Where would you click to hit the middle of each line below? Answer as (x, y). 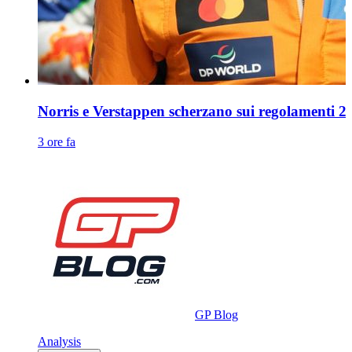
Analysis (59, 341)
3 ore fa (57, 141)
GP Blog (216, 314)
